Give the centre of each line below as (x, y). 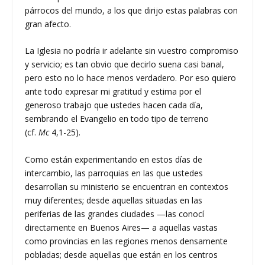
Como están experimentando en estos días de (114, 159)
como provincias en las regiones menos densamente (127, 241)
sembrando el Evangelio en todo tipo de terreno (117, 119)
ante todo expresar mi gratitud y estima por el (113, 92)
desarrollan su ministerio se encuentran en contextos (127, 186)
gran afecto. (48, 24)
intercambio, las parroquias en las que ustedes (114, 173)
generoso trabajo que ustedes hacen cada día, (114, 105)
